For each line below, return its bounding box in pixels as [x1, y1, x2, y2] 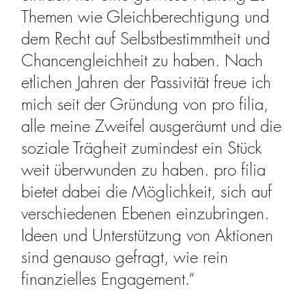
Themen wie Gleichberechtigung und [21, 5, 270, 28]
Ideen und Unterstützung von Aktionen [21, 224, 274, 247]
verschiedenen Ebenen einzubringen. [21, 202, 270, 225]
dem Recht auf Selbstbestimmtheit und [21, 27, 270, 50]
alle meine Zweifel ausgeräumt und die [21, 115, 282, 137]
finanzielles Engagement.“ [21, 268, 195, 290]
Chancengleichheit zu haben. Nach [21, 49, 264, 72]
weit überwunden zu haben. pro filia [21, 158, 266, 181]
